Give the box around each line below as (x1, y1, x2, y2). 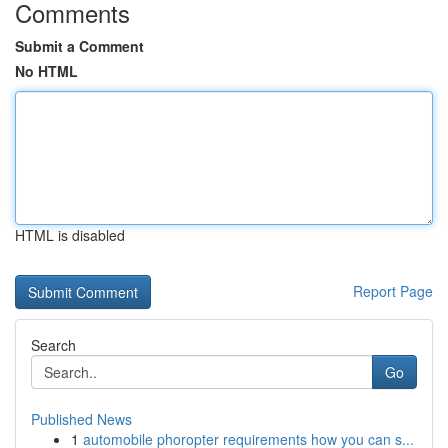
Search (31, 335, 76, 355)
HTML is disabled (15, 225, 125, 245)
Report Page (353, 281, 433, 301)
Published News (31, 409, 132, 429)
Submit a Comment (15, 36, 144, 56)
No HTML (15, 61, 78, 81)
